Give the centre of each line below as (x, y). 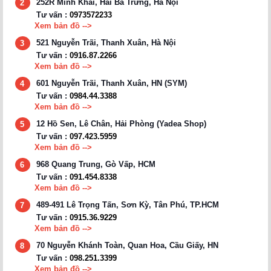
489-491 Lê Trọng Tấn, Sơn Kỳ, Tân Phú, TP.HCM (128, 204)
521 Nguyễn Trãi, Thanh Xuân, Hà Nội (106, 42)
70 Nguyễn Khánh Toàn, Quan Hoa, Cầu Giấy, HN (127, 245)
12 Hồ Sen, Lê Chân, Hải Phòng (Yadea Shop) (121, 123)
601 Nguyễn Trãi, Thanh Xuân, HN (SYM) (112, 83)
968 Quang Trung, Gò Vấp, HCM (96, 164)
